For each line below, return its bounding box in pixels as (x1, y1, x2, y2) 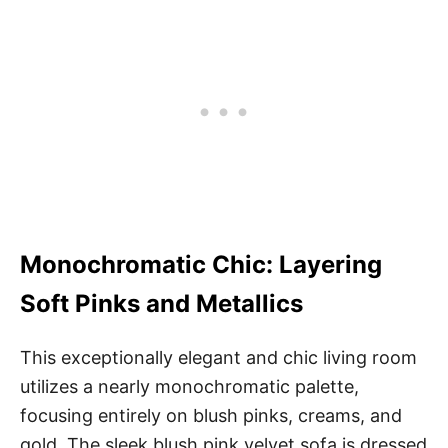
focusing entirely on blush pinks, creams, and (20, 404, 402, 426)
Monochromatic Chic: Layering (20, 249, 382, 279)
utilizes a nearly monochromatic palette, (20, 375, 359, 397)
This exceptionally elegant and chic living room (20, 346, 417, 368)
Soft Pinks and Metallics (20, 288, 303, 318)
